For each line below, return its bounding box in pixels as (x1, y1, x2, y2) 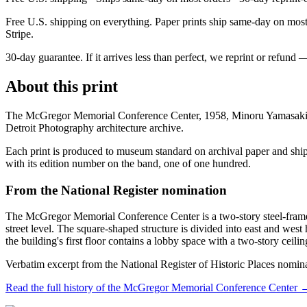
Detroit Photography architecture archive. (5, 122, 184, 134)
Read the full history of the (5, 282, 123, 294)
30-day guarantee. (5, 51, 83, 64)
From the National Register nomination (5, 182, 227, 197)
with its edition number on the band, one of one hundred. (5, 158, 251, 169)
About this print (5, 77, 118, 96)
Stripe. (5, 28, 34, 40)
